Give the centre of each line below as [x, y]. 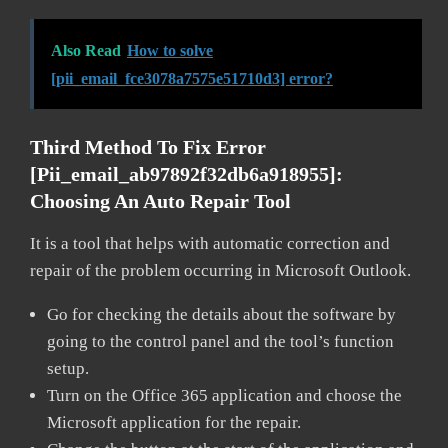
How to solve [170, 50]
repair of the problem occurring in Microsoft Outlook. [220, 270]
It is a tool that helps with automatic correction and [210, 243]
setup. [68, 368]
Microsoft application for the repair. [174, 422]
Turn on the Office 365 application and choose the [224, 395]
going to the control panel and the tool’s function [220, 341]
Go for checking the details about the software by [221, 314]
